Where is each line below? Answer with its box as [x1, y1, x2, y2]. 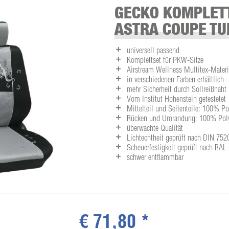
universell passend [127, 47, 179, 56]
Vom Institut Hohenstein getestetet [127, 96, 226, 104]
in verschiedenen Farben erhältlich [127, 76, 224, 85]
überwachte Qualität [127, 125, 183, 133]
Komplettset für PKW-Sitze [127, 57, 203, 65]
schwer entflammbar [127, 154, 184, 163]
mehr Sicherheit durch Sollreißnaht [127, 86, 226, 95]
